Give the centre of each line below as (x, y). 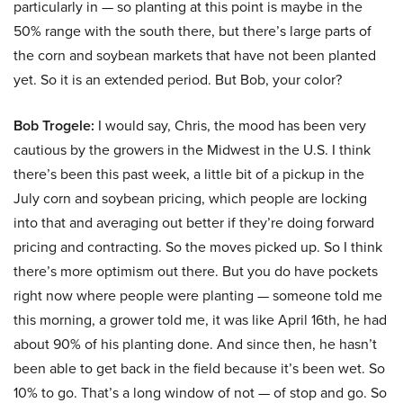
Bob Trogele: (54, 126)
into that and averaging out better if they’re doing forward (194, 223)
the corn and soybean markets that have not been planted (195, 56)
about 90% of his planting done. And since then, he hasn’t (195, 345)
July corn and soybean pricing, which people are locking (190, 199)
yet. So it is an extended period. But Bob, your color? (178, 80)
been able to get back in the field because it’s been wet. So (199, 369)
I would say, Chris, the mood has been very (230, 126)
